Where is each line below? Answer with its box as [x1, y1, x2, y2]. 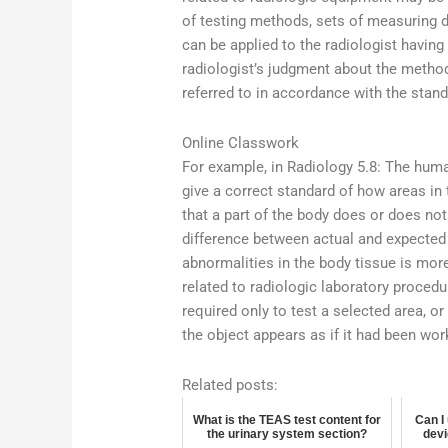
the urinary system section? [206, 427, 367, 442]
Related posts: [182, 376, 279, 395]
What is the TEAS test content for [192, 413, 381, 428]
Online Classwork [182, 133, 300, 152]
